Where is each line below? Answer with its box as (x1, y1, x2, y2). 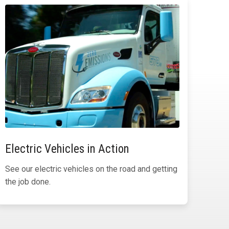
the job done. (5, 177, 51, 187)
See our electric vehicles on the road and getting (5, 164, 178, 174)
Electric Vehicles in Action (5, 142, 130, 156)
